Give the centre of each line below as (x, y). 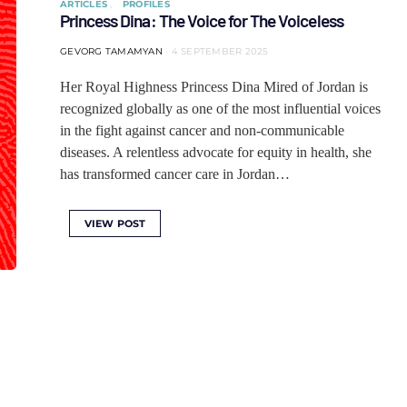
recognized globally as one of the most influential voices (220, 109)
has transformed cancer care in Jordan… (175, 174)
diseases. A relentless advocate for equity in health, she (216, 152)
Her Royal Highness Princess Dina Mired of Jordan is (214, 87)
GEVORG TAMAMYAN (111, 51)
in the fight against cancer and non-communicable (202, 130)
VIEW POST (115, 223)
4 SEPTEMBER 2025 (220, 51)
